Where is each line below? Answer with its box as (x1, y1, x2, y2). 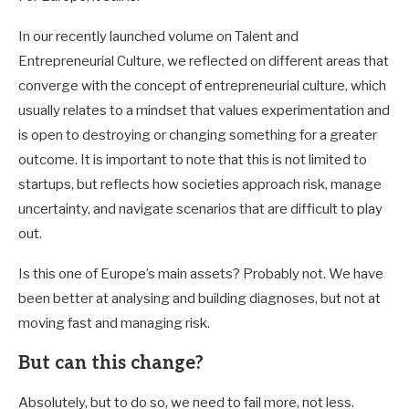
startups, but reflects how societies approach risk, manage (18, 175, 382, 193)
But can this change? (18, 351, 204, 374)
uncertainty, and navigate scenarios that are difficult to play (18, 200, 383, 217)
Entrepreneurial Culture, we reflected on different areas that (18, 52, 389, 69)
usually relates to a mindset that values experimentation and (18, 101, 390, 119)
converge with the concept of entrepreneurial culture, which (18, 77, 386, 94)
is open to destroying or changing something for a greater (18, 126, 377, 143)
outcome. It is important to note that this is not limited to (18, 151, 367, 168)
